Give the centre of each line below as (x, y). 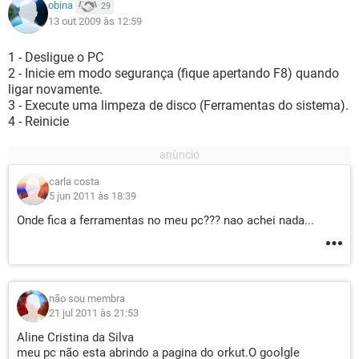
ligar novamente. (55, 89)
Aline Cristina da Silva (75, 337)
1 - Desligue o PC (56, 57)
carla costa (74, 182)
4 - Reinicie (38, 121)
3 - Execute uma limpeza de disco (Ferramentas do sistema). (178, 105)
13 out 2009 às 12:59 (95, 21)
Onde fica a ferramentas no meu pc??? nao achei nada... (165, 220)
